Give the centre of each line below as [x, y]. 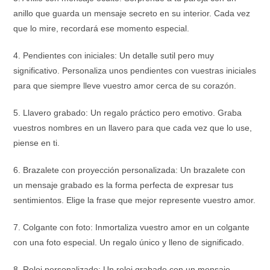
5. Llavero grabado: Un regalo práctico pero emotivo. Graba [128, 113]
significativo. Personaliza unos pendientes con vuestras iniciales [135, 71]
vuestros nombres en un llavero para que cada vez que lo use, [133, 128]
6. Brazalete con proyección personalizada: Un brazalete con [130, 170]
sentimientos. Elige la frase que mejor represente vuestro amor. [135, 200]
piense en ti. [37, 143]
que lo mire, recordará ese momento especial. [102, 28]
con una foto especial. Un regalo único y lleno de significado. [129, 242]
